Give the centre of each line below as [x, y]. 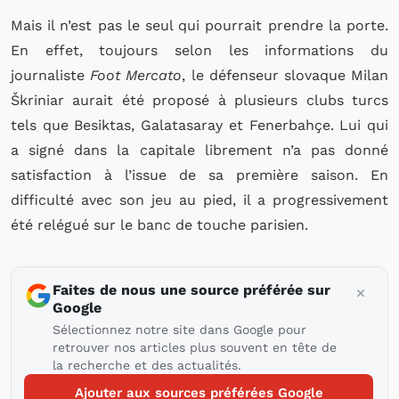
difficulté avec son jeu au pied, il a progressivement [199, 200]
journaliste [51, 75]
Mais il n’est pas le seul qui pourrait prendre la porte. [199, 25]
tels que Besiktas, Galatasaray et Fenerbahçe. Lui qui [199, 125]
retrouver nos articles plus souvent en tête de [195, 347]
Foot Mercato [136, 75]
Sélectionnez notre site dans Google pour [179, 330]
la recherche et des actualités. [147, 365]
